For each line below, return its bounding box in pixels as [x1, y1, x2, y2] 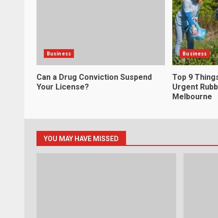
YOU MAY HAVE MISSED [44, 134, 119, 143]
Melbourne [172, 91, 213, 101]
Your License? [36, 82, 89, 91]
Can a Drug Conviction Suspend [36, 72, 152, 82]
